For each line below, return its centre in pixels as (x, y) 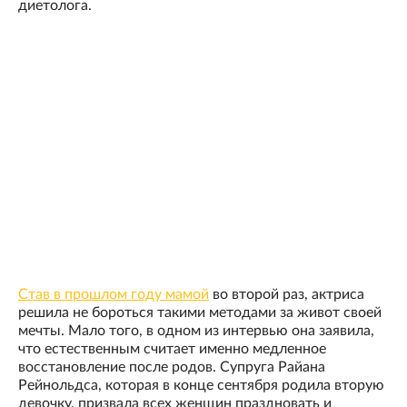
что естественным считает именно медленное (172, 349)
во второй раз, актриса (287, 295)
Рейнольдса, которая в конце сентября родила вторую (201, 386)
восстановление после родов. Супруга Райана (172, 367)
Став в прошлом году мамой (114, 295)
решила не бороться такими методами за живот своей (200, 313)
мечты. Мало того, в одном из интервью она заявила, (196, 331)
